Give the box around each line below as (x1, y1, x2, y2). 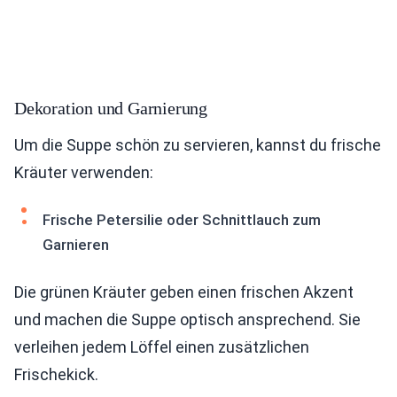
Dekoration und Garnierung (14, 98, 207, 118)
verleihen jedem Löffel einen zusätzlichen (14, 338, 309, 356)
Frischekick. (14, 365, 98, 384)
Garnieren (43, 236, 109, 253)
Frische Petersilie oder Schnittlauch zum (43, 211, 321, 229)
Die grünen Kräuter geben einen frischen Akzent (14, 283, 354, 301)
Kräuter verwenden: (14, 163, 153, 182)
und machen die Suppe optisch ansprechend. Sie (14, 310, 361, 329)
